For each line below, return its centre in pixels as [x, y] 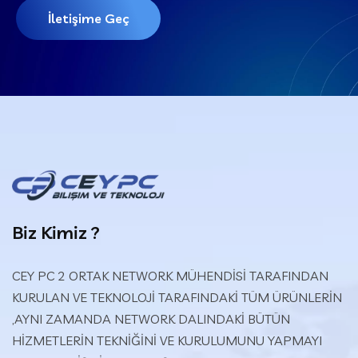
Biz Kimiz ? [56, 233]
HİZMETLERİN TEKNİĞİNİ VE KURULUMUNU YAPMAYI [167, 340]
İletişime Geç [88, 18]
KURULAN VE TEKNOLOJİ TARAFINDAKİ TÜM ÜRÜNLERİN [177, 297]
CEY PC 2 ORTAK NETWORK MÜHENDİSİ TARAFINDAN [170, 276]
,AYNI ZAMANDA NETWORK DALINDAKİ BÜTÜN [151, 319]
